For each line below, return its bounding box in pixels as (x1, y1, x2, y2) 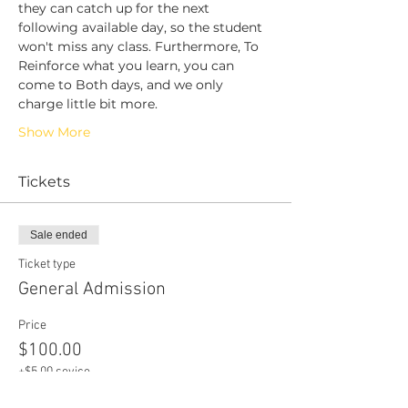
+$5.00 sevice (18, 363, 90, 380)
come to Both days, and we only (18, 76, 227, 93)
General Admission (18, 278, 166, 301)
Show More (18, 123, 90, 140)
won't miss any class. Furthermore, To (18, 37, 262, 55)
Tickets (18, 172, 70, 190)
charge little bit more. (18, 95, 161, 112)
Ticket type (18, 256, 76, 272)
